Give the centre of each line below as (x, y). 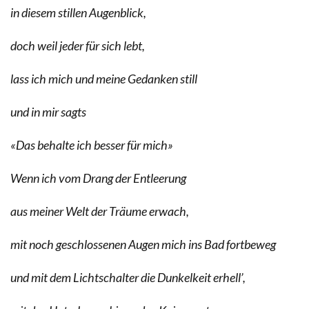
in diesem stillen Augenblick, (78, 12)
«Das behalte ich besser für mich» (92, 144)
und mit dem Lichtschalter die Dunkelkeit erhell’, (128, 277)
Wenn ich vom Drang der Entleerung (98, 178)
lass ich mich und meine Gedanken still (104, 78)
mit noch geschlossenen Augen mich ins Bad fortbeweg (143, 244)
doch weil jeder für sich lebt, (78, 45)
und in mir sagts (48, 111)
